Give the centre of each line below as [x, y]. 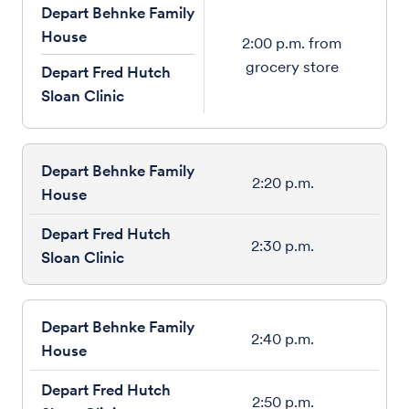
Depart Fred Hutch [106, 72]
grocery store [292, 66]
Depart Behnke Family [118, 13]
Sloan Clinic [83, 96]
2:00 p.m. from [292, 42]
